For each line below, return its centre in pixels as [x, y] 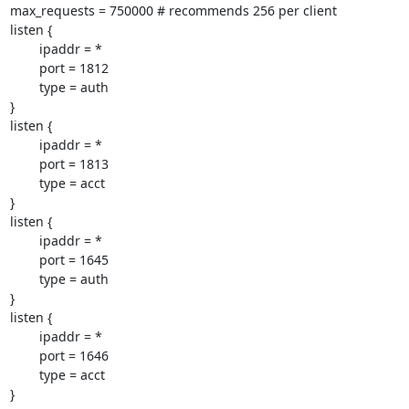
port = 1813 [24, 164]
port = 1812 [24, 68]
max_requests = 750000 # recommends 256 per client [173, 10]
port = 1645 [24, 260]
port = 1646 [24, 356]
